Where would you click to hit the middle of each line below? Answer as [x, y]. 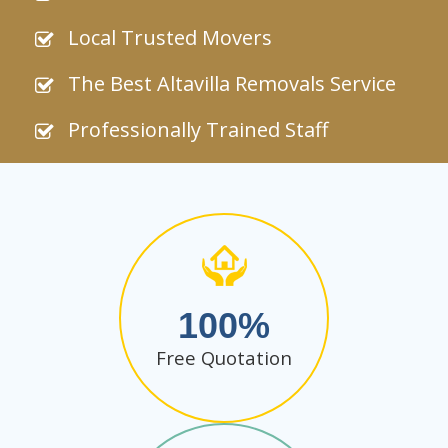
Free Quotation [224, 358]
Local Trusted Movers [170, 38]
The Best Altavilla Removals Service [232, 84]
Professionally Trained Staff [198, 130]
